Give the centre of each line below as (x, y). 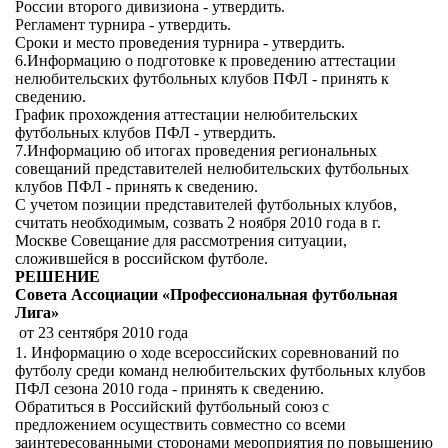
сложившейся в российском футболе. (141, 258)
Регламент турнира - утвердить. (123, 24)
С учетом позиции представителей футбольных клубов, (206, 204)
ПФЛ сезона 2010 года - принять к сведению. (169, 388)
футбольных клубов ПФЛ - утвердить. (145, 132)
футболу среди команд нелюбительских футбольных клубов (220, 370)
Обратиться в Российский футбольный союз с (172, 406)
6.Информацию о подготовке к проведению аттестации (205, 60)
